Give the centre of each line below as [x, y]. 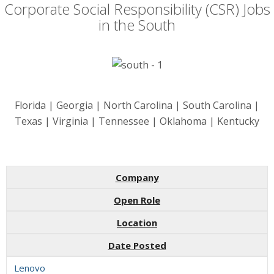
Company [137, 177]
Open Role [137, 200]
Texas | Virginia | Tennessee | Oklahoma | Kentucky [137, 121]
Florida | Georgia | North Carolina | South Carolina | [137, 106]
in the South [137, 24]
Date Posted [137, 245]
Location [137, 222]
